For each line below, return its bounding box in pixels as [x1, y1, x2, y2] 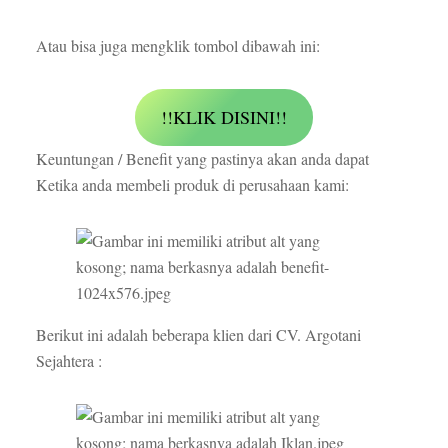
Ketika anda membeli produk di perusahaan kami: [35, 174, 349, 196]
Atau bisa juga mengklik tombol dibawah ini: [35, 35, 320, 57]
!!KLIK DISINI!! [161, 105, 287, 130]
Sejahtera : [35, 350, 102, 372]
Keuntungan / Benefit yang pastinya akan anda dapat [35, 148, 369, 170]
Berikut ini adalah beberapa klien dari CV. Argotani [35, 324, 361, 346]
